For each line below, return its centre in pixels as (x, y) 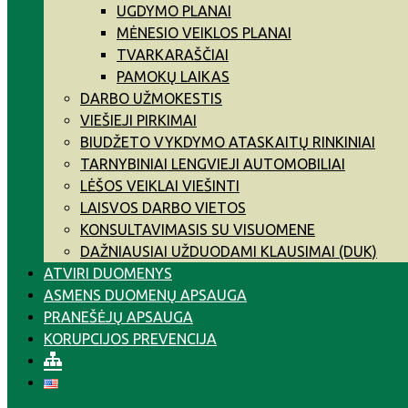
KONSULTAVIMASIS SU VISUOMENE (198, 229)
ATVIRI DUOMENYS (108, 273)
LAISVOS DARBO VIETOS (163, 208)
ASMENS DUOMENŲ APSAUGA (145, 295)
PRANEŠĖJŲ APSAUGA (118, 317)
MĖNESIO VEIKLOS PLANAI (204, 33)
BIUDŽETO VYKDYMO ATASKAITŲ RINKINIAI (228, 142)
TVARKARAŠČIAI (173, 55)
